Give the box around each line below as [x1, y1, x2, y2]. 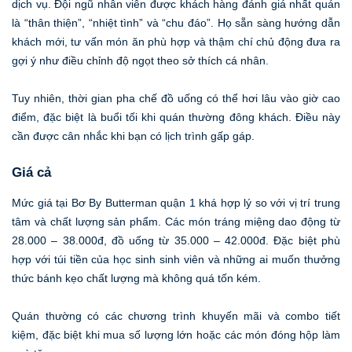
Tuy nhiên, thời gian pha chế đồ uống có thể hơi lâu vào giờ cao [12, 92, 340, 105]
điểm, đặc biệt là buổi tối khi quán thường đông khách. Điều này [12, 111, 340, 124]
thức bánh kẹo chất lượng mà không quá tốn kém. [12, 271, 261, 284]
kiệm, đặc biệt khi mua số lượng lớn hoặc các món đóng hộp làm [12, 328, 340, 341]
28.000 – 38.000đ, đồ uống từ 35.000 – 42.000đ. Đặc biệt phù [12, 233, 340, 247]
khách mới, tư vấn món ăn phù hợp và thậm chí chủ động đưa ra [12, 35, 340, 49]
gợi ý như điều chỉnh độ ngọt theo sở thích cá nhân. [12, 54, 269, 68]
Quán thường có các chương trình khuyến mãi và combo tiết [12, 309, 340, 322]
